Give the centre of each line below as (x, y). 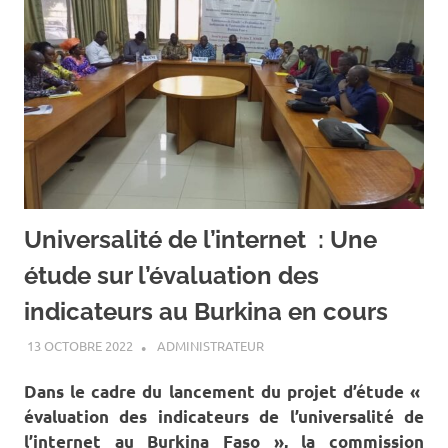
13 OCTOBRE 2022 (79, 346)
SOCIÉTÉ (288, 365)
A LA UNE (291, 346)
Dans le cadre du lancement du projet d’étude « (224, 392)
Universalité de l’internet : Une (200, 239)
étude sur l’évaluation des (171, 275)
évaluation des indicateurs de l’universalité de (224, 417)
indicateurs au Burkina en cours (206, 311)
